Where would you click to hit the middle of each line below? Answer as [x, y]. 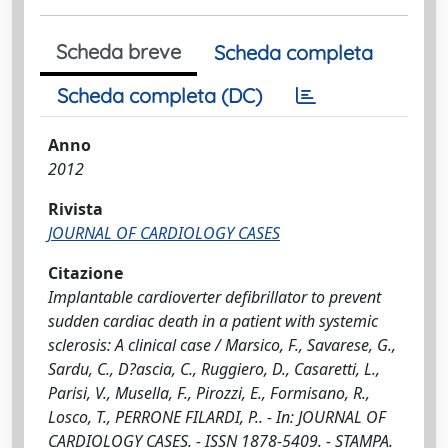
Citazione [85, 273]
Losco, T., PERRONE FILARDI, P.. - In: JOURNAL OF [217, 417]
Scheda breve [118, 51]
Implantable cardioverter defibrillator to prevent [214, 297]
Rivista [75, 209]
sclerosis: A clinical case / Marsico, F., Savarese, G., [222, 345]
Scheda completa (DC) [159, 95]
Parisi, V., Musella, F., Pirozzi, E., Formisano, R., [209, 393]
